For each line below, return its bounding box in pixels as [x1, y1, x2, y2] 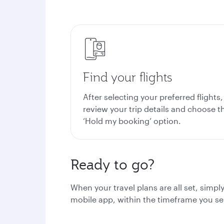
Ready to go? [70, 155, 154, 174]
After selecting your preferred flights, [83, 92, 223, 101]
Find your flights [83, 69, 172, 85]
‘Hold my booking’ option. [83, 116, 191, 125]
